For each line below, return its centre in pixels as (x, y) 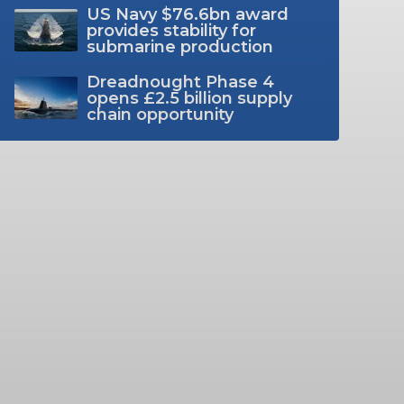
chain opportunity (160, 114)
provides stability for (171, 30)
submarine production (179, 46)
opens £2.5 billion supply (189, 98)
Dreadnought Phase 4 (180, 82)
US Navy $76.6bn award (187, 14)
